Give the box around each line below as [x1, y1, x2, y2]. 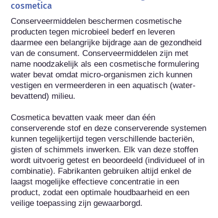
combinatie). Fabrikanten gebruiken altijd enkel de [11, 166, 192, 176]
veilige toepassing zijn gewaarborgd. [11, 198, 143, 208]
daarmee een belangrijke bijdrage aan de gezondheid [11, 37, 202, 47]
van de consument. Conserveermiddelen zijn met [11, 48, 189, 58]
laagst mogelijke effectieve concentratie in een [11, 177, 180, 186]
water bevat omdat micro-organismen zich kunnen [11, 70, 193, 79]
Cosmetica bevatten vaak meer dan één [11, 112, 156, 122]
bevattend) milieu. [11, 91, 76, 101]
